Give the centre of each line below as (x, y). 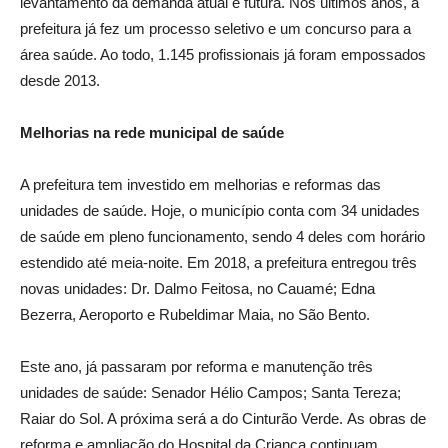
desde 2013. (60, 81)
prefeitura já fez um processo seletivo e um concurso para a (215, 29)
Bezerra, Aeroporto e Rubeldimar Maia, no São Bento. (195, 315)
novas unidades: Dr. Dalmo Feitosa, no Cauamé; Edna (197, 289)
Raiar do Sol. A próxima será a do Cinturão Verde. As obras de (223, 419)
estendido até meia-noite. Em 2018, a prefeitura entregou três (218, 263)
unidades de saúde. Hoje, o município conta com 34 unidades (220, 211)
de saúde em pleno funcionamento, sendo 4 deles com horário (222, 237)
